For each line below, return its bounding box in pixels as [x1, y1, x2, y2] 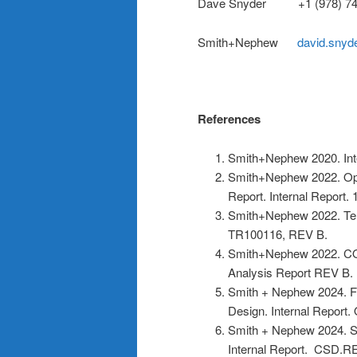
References [198, 110, 261, 128]
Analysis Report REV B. [227, 263, 353, 280]
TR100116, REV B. [227, 225, 328, 242]
